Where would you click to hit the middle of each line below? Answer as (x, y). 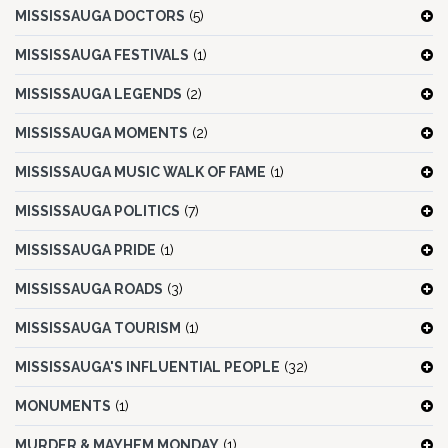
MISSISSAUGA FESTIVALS (102, 55)
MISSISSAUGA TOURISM (98, 328)
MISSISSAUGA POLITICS (97, 211)
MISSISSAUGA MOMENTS (101, 133)
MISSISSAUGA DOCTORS (100, 16)
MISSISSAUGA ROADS (89, 289)
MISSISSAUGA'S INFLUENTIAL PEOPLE (147, 367)
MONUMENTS (63, 406)
